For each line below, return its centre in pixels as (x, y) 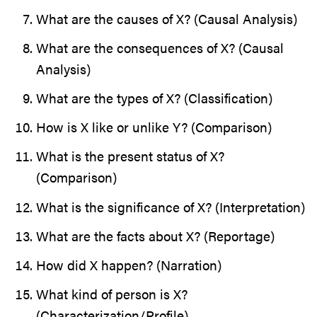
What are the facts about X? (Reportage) (155, 236)
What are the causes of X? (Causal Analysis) (167, 18)
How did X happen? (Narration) (129, 265)
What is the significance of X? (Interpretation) (171, 207)
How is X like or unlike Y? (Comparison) (154, 127)
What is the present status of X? (130, 156)
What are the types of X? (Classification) (154, 98)
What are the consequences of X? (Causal (160, 47)
